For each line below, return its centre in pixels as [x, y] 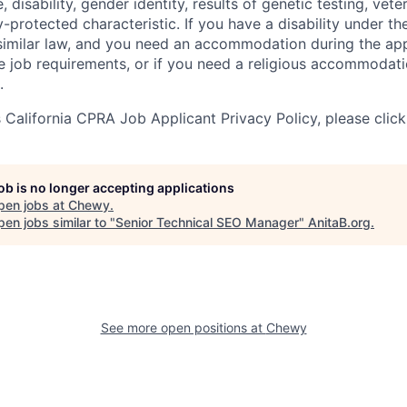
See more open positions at [183, 328]
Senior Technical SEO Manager [207, 222]
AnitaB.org [339, 222]
